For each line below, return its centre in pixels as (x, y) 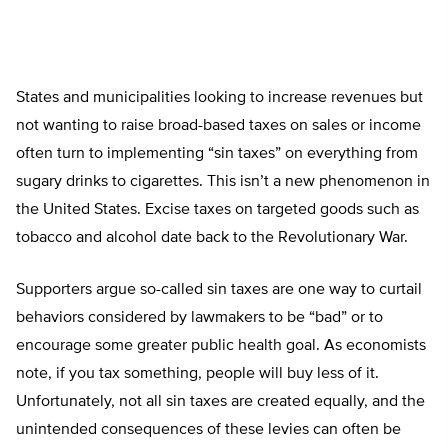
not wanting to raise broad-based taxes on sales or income (218, 126)
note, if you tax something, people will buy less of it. (197, 374)
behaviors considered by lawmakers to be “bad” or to (199, 318)
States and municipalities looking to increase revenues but (219, 98)
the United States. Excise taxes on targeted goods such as (217, 210)
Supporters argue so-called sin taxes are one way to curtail (219, 290)
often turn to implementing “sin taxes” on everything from (217, 154)
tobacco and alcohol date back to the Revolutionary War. (212, 238)
